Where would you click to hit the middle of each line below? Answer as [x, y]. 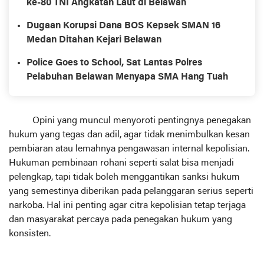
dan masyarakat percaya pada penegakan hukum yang [121, 220]
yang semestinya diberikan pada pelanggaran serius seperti [131, 191]
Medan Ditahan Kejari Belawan [94, 40]
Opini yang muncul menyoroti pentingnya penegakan [130, 121]
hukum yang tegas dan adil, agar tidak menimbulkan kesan [129, 135]
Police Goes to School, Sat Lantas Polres [114, 63]
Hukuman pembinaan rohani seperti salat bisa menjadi [121, 163]
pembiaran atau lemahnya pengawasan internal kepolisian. [129, 149]
